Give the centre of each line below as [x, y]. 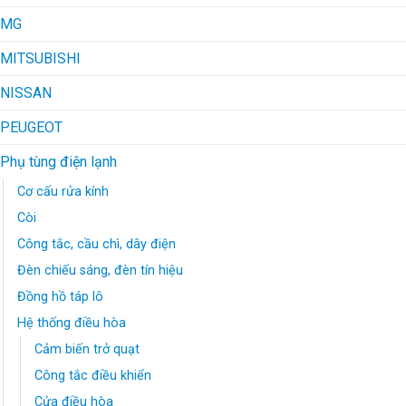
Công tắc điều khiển [93, 376]
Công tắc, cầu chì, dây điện [97, 245]
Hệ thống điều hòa [72, 324]
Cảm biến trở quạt [87, 350]
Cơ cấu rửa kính [63, 192]
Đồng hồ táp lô [60, 297]
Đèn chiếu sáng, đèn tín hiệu [100, 271]
